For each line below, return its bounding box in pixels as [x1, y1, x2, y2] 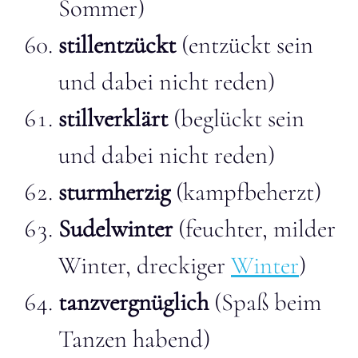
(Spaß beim [209, 287, 321, 317]
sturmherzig [58, 177, 170, 207]
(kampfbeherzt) [170, 177, 321, 207]
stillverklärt [58, 103, 168, 133]
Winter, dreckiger [58, 250, 231, 280]
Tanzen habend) [58, 324, 210, 354]
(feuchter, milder [178, 213, 336, 244]
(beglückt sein [168, 103, 304, 133]
